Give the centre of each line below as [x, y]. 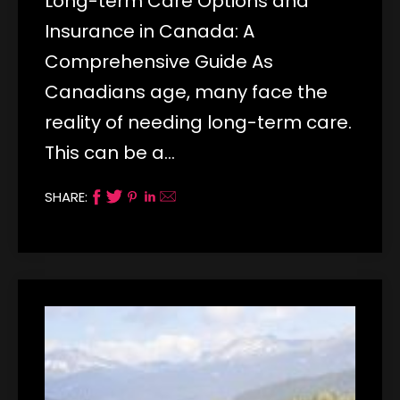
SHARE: [66, 196]
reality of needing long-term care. [198, 122]
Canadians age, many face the [186, 92]
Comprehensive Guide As [159, 61]
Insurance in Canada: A [150, 31]
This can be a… [110, 152]
